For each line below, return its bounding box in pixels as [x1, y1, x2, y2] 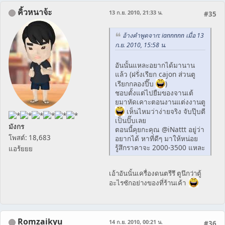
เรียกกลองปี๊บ [115, 79, 156, 89]
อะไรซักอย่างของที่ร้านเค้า [109, 178, 189, 188]
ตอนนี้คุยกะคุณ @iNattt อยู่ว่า [115, 125, 204, 135]
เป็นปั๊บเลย [115, 116, 146, 126]
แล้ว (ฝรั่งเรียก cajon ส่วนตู [115, 69, 195, 79]
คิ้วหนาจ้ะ [18, 7, 52, 18]
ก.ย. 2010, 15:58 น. [115, 41, 166, 50]
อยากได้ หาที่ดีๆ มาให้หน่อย [115, 134, 198, 144]
